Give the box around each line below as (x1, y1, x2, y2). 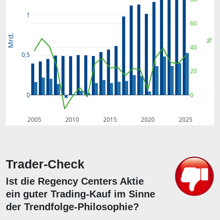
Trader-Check (6, 157, 84, 171)
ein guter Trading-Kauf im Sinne (6, 189, 155, 199)
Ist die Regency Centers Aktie (6, 176, 144, 187)
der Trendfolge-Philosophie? (6, 201, 139, 212)
